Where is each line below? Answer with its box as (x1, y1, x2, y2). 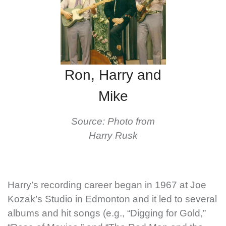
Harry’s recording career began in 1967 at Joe (8, 180, 206, 191)
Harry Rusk (88, 130, 138, 141)
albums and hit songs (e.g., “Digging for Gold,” (8, 208, 206, 219)
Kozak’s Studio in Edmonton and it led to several (8, 194, 217, 205)
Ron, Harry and (65, 67, 161, 83)
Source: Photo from (71, 116, 155, 127)
